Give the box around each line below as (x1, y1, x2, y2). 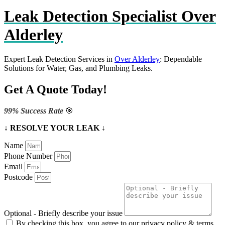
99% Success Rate (4, 106, 65, 116)
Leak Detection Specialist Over (4, 7, 216, 25)
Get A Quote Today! (4, 83, 107, 96)
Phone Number (4, 152, 54, 161)
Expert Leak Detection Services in (4, 55, 115, 64)
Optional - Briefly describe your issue (4, 209, 125, 218)
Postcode (4, 173, 35, 182)
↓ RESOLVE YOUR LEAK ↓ (4, 124, 105, 133)
